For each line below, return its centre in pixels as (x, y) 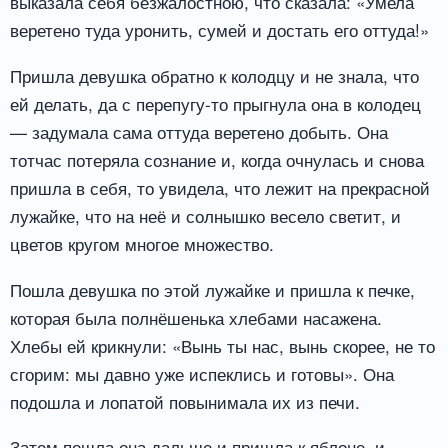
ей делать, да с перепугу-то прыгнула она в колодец (215, 103)
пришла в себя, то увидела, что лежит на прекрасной (220, 187)
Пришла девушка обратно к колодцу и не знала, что (214, 75)
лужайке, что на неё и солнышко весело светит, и (205, 215)
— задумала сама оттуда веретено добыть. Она (199, 131)
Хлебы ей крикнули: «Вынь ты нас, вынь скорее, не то (222, 345)
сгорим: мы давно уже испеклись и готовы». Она (202, 373)
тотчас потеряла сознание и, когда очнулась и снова (217, 159)
